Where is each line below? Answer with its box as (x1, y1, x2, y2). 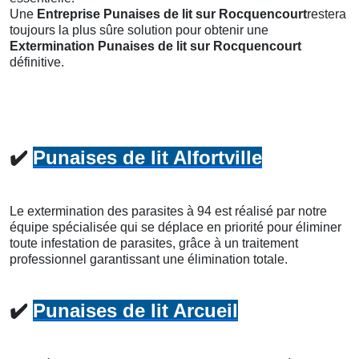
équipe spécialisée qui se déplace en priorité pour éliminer (10, 220, 341, 235)
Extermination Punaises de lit (10, 39, 187, 54)
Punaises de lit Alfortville (33, 147, 262, 169)
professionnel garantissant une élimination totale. (10, 252, 288, 267)
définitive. (10, 55, 64, 70)
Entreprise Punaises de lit (37, 7, 192, 22)
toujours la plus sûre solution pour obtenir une (10, 23, 268, 38)
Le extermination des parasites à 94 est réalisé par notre (10, 204, 327, 219)
